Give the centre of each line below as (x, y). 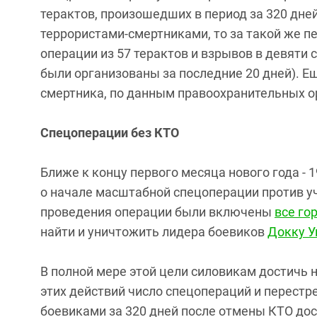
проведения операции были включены (157, 212)
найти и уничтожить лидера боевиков (154, 232)
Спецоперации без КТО (110, 133)
